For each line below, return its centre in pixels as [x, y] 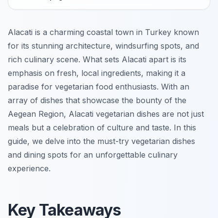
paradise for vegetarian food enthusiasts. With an [99, 87]
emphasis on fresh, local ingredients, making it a [97, 73]
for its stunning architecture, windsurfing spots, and [103, 46]
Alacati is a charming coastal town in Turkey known [103, 32]
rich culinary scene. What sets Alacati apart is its [97, 60]
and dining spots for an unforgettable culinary [93, 155]
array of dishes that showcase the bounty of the [97, 100]
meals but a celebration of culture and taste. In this [102, 128]
